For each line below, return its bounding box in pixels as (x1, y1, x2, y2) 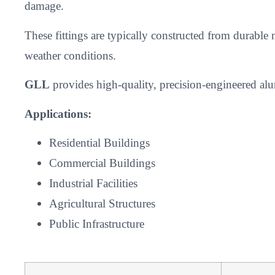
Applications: (25, 107, 91, 120)
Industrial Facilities (49, 176, 137, 190)
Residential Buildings (49, 136, 150, 149)
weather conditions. (25, 48, 116, 62)
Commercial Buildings (49, 156, 155, 169)
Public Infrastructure (49, 217, 144, 230)
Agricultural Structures (49, 196, 155, 210)
